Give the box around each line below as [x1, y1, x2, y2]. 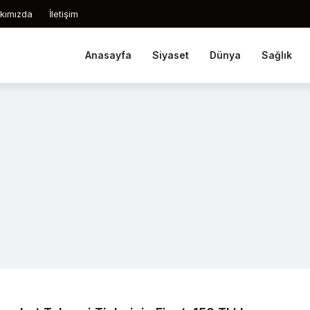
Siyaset [152, 49, 189, 61]
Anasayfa [84, 49, 131, 61]
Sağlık [261, 49, 292, 61]
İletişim [49, 8, 78, 19]
